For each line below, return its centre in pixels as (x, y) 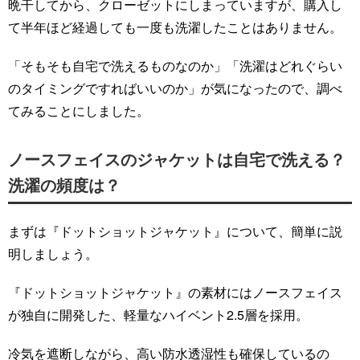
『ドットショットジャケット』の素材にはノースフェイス (175, 292)
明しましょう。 (53, 254)
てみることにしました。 (79, 111)
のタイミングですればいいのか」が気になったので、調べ (175, 88)
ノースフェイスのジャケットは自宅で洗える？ (177, 159)
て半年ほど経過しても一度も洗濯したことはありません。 (175, 27)
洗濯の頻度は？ (64, 185)
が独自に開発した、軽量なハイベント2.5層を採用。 (158, 315)
